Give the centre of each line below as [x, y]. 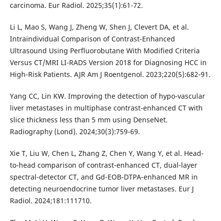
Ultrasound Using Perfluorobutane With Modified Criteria [105, 51]
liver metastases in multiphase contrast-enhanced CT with [106, 108]
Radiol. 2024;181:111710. [51, 201]
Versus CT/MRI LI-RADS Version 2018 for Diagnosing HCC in [108, 63]
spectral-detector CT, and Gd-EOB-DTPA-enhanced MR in [104, 177]
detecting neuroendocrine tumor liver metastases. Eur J [102, 189]
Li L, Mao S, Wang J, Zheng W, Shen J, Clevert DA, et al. [99, 27]
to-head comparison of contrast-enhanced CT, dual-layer [103, 165]
